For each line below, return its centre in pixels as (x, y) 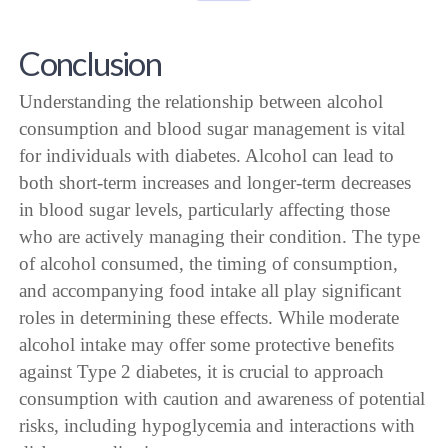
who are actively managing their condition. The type (220, 237)
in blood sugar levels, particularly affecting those (205, 210)
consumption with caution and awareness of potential (222, 399)
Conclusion (90, 62)
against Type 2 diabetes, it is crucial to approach (202, 372)
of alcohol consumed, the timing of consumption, (209, 264)
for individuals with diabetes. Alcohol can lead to (207, 156)
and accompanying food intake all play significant (210, 291)
